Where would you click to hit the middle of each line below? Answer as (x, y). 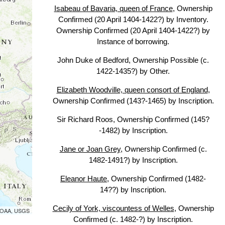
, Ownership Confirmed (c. (163, 149)
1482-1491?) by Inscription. (133, 160)
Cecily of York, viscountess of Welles (113, 208)
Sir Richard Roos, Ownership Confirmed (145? (133, 119)
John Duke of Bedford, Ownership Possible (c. (133, 60)
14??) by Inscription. (133, 190)
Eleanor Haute (84, 179)
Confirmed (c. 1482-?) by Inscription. (133, 219)
